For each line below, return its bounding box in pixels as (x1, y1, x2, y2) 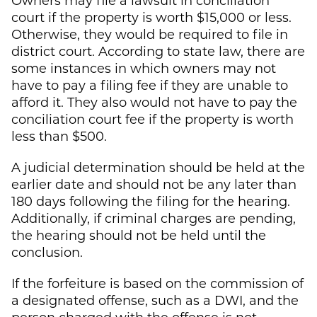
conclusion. (11, 243, 83, 260)
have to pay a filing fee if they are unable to (11, 76, 288, 93)
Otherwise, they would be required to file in (11, 25, 288, 42)
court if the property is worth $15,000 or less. (11, 8, 292, 25)
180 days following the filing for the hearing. (11, 192, 290, 209)
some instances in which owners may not (11, 59, 276, 76)
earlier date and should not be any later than (11, 175, 296, 192)
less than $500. (11, 127, 107, 144)
